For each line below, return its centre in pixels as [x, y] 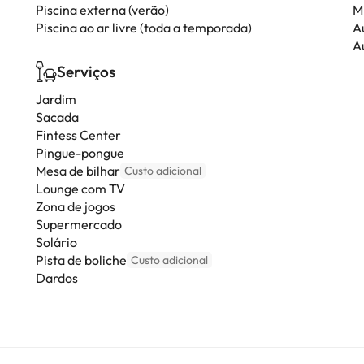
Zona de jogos [76, 206]
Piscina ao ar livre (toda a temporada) [144, 28]
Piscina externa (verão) [102, 10]
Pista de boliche [81, 260]
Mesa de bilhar [78, 171]
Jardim [56, 99]
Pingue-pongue [80, 153]
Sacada [57, 117]
